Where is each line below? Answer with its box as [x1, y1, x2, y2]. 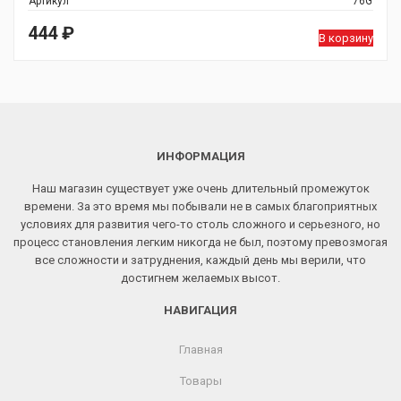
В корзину [319, 31, 373, 45]
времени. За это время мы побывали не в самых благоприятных [24, 200, 377, 213]
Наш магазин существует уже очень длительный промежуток [31, 182, 370, 195]
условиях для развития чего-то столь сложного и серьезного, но [21, 218, 380, 231]
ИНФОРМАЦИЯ [156, 149, 245, 163]
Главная [178, 343, 223, 356]
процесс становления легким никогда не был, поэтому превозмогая [13, 235, 388, 249]
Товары [179, 374, 222, 388]
